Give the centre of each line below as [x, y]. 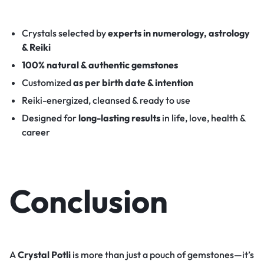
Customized [47, 83]
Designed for [50, 118]
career [36, 132]
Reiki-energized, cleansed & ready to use [106, 100]
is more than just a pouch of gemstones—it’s [162, 254]
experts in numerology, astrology [179, 33]
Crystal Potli [44, 254]
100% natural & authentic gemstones [100, 65]
